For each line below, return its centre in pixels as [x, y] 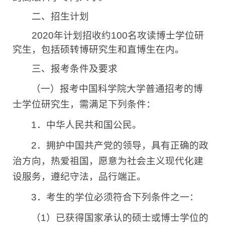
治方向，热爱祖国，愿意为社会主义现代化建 [108, 161]
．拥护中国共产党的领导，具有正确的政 [123, 146]
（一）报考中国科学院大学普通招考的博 [117, 89]
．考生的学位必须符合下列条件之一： [118, 197]
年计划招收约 [82, 36]
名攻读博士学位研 [166, 36]
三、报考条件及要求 [65, 69]
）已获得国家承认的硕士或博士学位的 [128, 218]
